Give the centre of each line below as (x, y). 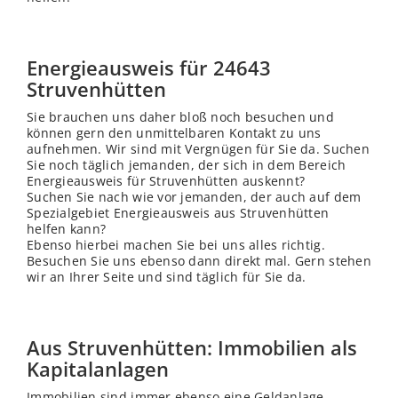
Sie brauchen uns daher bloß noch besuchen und (180, 117)
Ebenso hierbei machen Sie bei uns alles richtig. (176, 245)
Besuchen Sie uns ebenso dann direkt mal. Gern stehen (199, 261)
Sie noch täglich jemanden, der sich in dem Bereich (187, 165)
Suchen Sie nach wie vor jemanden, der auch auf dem (194, 197)
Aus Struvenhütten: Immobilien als (192, 348)
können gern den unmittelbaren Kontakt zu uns (174, 133)
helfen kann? (67, 229)
